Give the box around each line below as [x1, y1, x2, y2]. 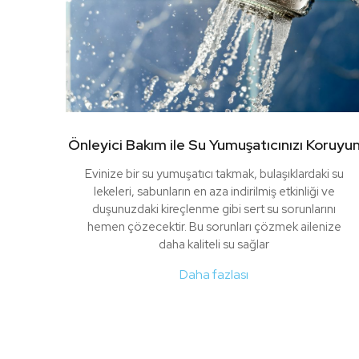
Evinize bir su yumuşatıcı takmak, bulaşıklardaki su [84, 166, 344, 183]
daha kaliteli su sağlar [159, 236, 269, 253]
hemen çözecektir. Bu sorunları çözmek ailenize [87, 219, 341, 236]
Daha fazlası [179, 266, 248, 284]
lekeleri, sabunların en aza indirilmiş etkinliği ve [93, 184, 335, 200]
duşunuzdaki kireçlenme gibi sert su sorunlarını [92, 201, 336, 218]
